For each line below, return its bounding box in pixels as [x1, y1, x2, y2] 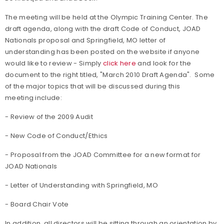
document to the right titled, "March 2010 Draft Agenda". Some [5, 70, 215, 79]
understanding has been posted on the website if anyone [5, 47, 200, 56]
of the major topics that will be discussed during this [5, 81, 180, 91]
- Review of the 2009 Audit [5, 112, 93, 121]
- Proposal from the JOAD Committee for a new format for [5, 150, 201, 159]
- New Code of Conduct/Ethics [5, 131, 108, 140]
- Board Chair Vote [5, 199, 69, 209]
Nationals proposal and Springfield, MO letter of [5, 35, 166, 45]
